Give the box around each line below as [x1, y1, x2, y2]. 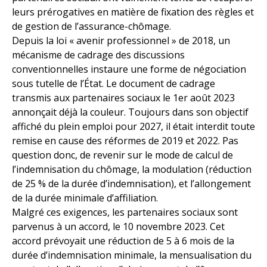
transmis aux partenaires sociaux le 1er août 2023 [12, 91, 235, 105]
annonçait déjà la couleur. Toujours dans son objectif [12, 105, 249, 119]
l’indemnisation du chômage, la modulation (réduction [12, 163, 252, 176]
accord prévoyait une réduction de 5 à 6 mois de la [12, 234, 234, 248]
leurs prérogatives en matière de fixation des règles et [12, 5, 254, 19]
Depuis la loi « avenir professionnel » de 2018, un [12, 34, 230, 48]
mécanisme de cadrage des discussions [12, 48, 185, 62]
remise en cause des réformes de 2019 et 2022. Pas [12, 134, 238, 148]
